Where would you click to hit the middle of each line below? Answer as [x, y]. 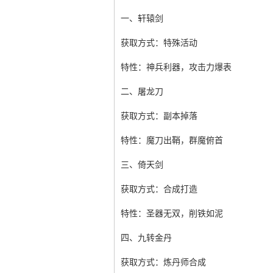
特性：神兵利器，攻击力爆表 [176, 67]
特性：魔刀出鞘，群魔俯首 [172, 140]
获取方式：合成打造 [159, 189]
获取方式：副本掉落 [159, 116]
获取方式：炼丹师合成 [163, 262]
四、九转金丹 [146, 238]
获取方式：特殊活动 [159, 43]
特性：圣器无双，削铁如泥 [172, 214]
